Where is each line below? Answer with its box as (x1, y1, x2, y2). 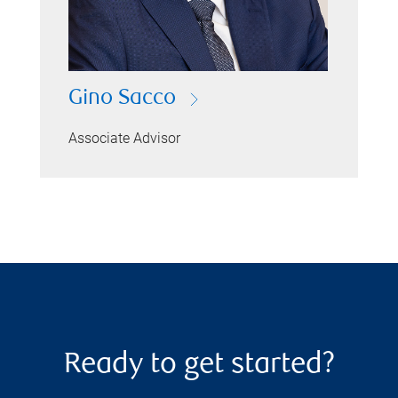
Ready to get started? (63, 351, 335, 380)
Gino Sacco (68, 88, 177, 110)
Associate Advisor (68, 130, 181, 147)
